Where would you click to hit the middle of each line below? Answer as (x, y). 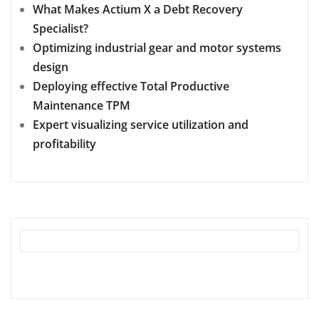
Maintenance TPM (82, 105)
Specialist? (61, 28)
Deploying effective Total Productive (131, 86)
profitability (64, 143)
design (51, 67)
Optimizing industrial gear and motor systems (157, 47)
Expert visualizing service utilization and (141, 124)
